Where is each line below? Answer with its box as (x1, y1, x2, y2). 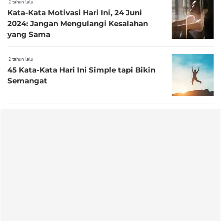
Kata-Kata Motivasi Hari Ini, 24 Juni (7, 7, 142, 17)
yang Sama (7, 29, 50, 39)
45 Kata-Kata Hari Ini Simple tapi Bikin (7, 65, 155, 74)
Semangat (7, 75, 47, 85)
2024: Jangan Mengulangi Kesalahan (7, 18, 148, 28)
